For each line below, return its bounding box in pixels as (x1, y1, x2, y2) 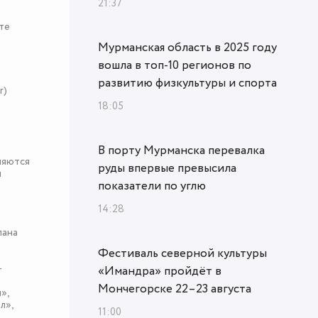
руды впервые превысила (98, 160, 236, 177)
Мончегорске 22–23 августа (98, 280, 251, 298)
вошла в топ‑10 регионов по (98, 57, 251, 75)
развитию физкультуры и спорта (98, 75, 277, 92)
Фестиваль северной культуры (98, 245, 267, 263)
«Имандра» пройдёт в (98, 263, 221, 280)
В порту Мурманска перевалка (98, 142, 265, 160)
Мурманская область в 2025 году (98, 39, 277, 57)
